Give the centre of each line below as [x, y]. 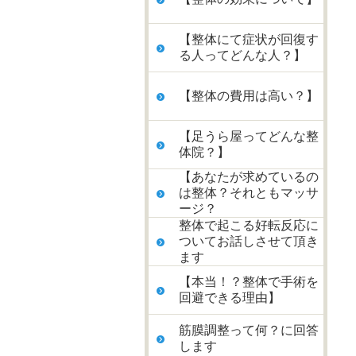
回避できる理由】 [230, 298]
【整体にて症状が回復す [249, 39]
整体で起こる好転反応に [249, 225]
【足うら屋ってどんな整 [249, 136]
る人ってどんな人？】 [242, 55]
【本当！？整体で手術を [249, 282]
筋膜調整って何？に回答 [249, 330]
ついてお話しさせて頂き [249, 241]
